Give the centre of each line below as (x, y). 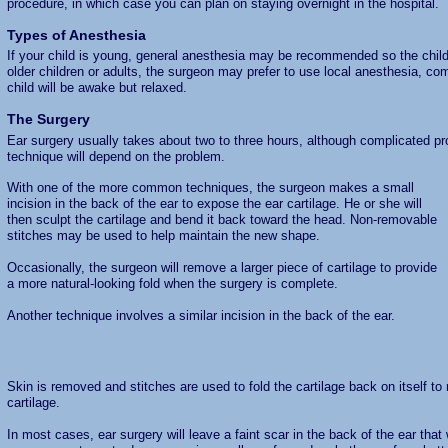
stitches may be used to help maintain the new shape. (163, 236)
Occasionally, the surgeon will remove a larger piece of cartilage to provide (221, 268)
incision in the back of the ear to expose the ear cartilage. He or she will (214, 204)
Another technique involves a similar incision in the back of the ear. (200, 316)
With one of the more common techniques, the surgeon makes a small (210, 188)
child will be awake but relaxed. (96, 87)
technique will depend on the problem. (115, 156)
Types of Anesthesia (76, 35)
